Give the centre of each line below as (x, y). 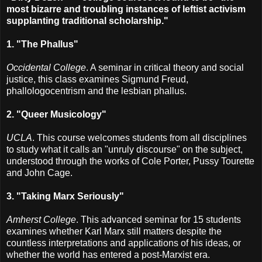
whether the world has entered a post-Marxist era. (108, 254)
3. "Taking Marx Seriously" (65, 196)
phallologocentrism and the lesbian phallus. (96, 91)
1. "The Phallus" (42, 44)
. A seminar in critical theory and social (165, 67)
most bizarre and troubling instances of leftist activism (126, 9)
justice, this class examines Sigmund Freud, (97, 79)
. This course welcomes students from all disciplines (139, 137)
